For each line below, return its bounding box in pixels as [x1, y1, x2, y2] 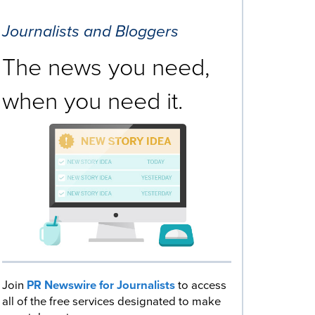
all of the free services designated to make [2, 292, 221, 310]
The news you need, [2, 49, 210, 82]
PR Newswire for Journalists [27, 276, 175, 294]
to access [175, 276, 226, 294]
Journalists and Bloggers [2, 19, 179, 43]
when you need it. [2, 83, 183, 116]
